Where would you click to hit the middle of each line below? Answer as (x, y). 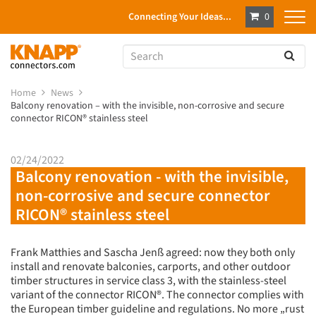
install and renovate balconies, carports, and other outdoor (151, 267)
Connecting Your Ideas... (180, 17)
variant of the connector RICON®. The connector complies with (157, 295)
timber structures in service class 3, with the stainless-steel (148, 281)
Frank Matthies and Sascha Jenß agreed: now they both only (153, 253)
